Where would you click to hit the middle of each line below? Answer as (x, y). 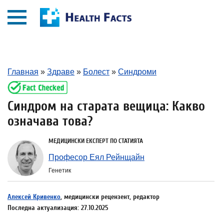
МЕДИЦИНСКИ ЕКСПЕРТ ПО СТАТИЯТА (96, 141)
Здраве (61, 72)
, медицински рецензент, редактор (110, 197)
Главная (23, 72)
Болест (96, 72)
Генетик (60, 170)
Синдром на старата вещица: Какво (106, 106)
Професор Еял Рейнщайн (96, 157)
